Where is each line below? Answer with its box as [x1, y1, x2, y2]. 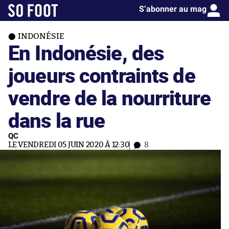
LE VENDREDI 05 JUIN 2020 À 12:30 [8, 141, 130, 149]
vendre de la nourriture [8, 83, 211, 111]
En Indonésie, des [8, 38, 164, 66]
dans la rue [8, 106, 105, 134]
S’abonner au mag [139, 4, 207, 14]
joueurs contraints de [8, 61, 195, 89]
